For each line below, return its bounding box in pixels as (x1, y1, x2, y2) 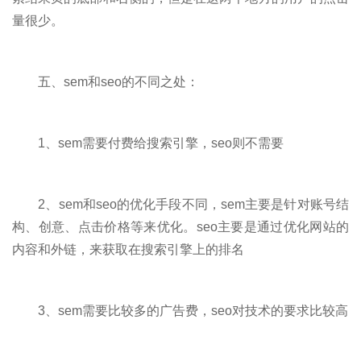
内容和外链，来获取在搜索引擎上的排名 (12, 242, 244, 256)
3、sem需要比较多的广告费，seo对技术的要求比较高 (12, 303, 348, 317)
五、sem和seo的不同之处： (12, 74, 199, 89)
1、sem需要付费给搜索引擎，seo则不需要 (12, 135, 284, 150)
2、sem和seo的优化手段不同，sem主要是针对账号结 (12, 197, 349, 211)
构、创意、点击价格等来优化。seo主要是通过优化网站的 (12, 219, 349, 234)
